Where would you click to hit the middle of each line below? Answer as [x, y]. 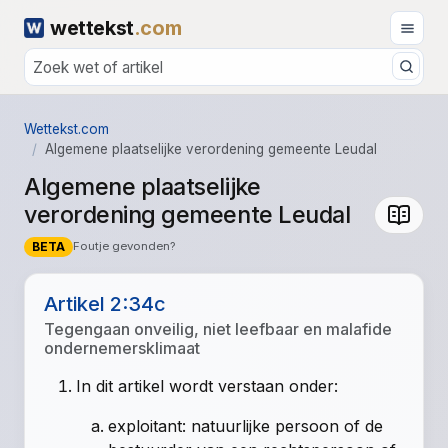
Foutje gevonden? [123, 246]
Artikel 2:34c [105, 304]
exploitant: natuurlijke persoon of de [246, 426]
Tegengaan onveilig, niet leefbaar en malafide [218, 329]
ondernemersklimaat [122, 348]
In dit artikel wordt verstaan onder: [207, 386]
